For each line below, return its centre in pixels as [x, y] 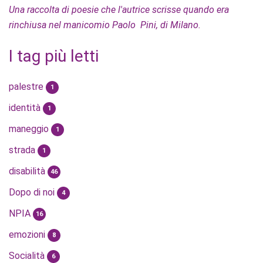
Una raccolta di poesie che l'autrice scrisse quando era [119, 10]
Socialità [28, 256]
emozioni [28, 235]
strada [23, 150]
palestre [27, 87]
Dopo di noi [33, 193]
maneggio [30, 129]
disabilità [28, 171]
